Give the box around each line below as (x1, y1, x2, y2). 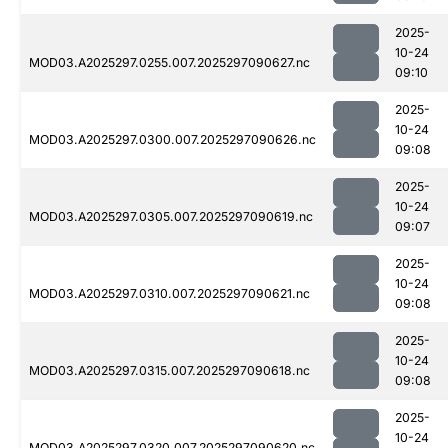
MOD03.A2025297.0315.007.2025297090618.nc (29, 363, 310, 379)
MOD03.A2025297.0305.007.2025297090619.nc (29, 209, 313, 225)
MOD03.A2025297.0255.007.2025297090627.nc (29, 55, 310, 71)
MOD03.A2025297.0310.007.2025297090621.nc (29, 286, 310, 302)
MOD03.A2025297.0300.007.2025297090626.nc (29, 132, 316, 148)
